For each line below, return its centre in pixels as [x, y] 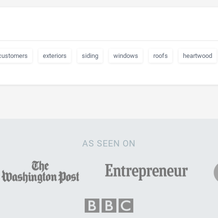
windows [126, 56]
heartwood [198, 56]
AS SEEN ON [109, 143]
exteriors [55, 56]
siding [90, 56]
